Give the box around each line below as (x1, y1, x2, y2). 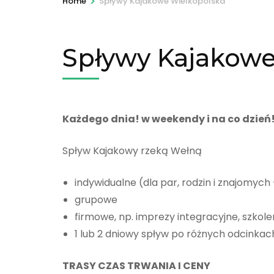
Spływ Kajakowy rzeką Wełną (62, 143, 202, 158)
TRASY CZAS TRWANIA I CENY (62, 258, 210, 273)
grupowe (75, 192, 117, 207)
